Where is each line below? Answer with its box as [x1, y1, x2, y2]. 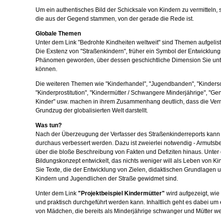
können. [36, 66, 57, 73]
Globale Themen [36, 30, 81, 37]
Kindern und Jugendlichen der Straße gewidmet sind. [36, 175, 178, 182]
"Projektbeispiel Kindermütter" [78, 190, 165, 197]
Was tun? [36, 122, 62, 129]
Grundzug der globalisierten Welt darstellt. [36, 107, 148, 114]
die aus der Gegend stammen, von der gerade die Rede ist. [36, 15, 194, 22]
